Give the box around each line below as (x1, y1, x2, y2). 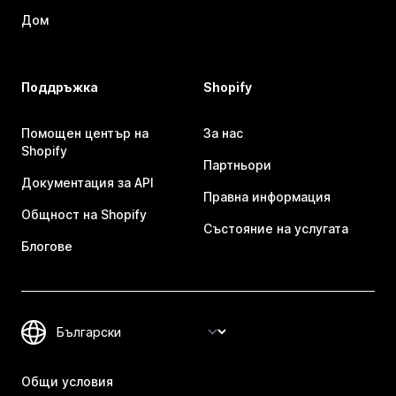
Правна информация (203, 189, 331, 205)
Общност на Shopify (21, 207, 147, 223)
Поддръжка (21, 80, 98, 95)
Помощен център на (21, 126, 148, 141)
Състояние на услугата (203, 221, 348, 237)
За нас (203, 126, 243, 141)
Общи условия (21, 374, 113, 390)
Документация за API (21, 175, 154, 191)
